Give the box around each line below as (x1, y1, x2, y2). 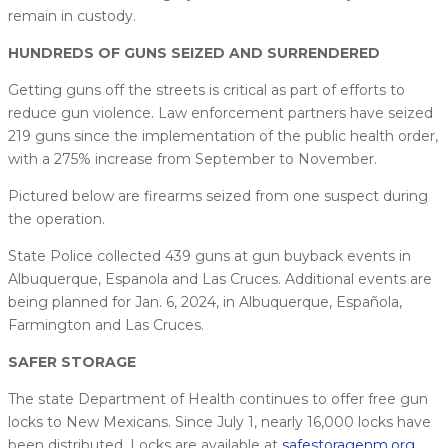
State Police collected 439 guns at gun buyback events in (8, 246, 411, 265)
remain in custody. (8, 6, 136, 25)
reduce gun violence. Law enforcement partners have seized (8, 103, 433, 122)
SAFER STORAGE (8, 352, 136, 371)
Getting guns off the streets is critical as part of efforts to (8, 80, 405, 99)
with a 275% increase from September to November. (8, 149, 377, 168)
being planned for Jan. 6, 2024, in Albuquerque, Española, (8, 292, 402, 311)
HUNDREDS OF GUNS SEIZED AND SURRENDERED (8, 43, 380, 62)
